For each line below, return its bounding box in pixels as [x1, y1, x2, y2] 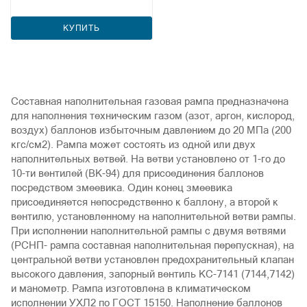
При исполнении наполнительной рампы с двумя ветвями [11, 225, 286, 236]
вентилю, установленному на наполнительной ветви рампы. [11, 210, 296, 222]
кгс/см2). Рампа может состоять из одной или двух [11, 138, 256, 150]
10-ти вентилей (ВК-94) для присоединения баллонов [11, 167, 264, 179]
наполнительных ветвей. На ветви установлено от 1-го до [11, 153, 285, 164]
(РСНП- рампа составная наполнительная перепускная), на [11, 239, 294, 251]
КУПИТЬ [63, 23, 100, 33]
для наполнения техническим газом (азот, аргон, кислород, [11, 110, 295, 121]
